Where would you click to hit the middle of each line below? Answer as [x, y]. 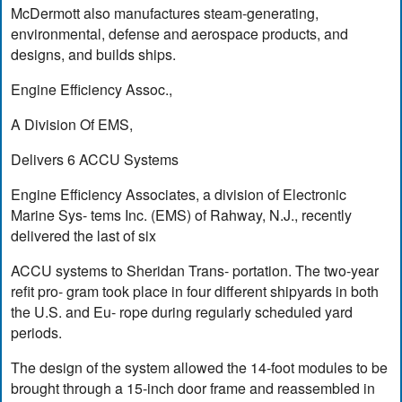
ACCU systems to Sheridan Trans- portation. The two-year [195, 270]
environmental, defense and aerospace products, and [180, 33]
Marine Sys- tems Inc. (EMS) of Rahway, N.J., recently [182, 214]
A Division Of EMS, [72, 124]
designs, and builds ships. [94, 54]
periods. [37, 332]
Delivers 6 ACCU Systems [95, 159]
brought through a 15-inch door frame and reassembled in [193, 388]
